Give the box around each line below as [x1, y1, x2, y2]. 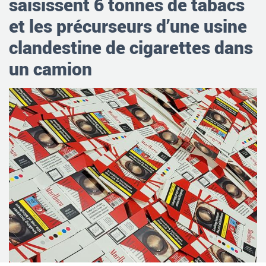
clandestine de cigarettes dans [9, 34, 253, 59]
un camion [9, 56, 92, 81]
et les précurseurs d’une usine [9, 13, 247, 38]
